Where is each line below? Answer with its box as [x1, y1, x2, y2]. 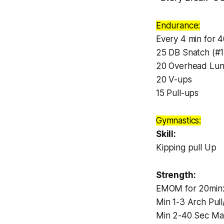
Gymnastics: [156, 115, 201, 126]
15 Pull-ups [156, 88, 199, 98]
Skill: [156, 129, 176, 139]
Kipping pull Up [156, 142, 216, 153]
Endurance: [156, 20, 200, 31]
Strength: [156, 170, 196, 180]
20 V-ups [156, 74, 192, 85]
